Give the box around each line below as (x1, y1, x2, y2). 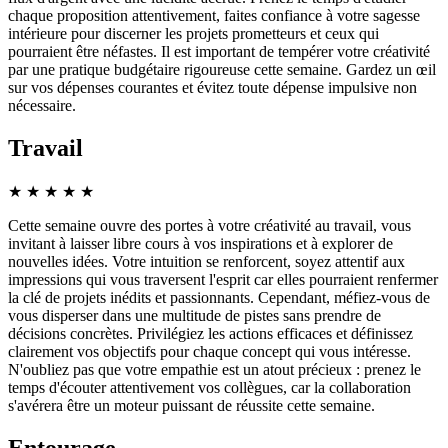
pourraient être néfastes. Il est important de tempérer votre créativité (8, 43, 430, 61)
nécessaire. (8, 97, 76, 115)
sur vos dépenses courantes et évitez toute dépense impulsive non (8, 79, 417, 97)
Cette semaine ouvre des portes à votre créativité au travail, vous (8, 217, 411, 235)
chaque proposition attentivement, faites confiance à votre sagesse (8, 7, 420, 25)
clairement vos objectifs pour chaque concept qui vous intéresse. (8, 343, 411, 361)
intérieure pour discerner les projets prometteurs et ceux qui (8, 25, 379, 43)
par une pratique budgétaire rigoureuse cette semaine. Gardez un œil (8, 61, 436, 79)
